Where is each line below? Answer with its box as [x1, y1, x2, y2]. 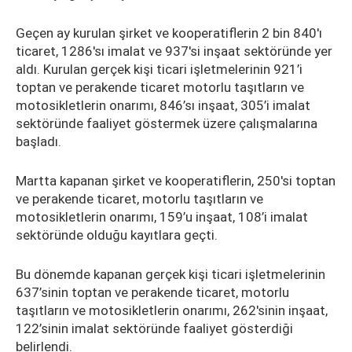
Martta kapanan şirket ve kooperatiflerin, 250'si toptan [16, 173, 335, 189]
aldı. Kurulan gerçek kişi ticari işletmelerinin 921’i [16, 61, 302, 77]
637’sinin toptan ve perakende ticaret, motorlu [16, 284, 289, 300]
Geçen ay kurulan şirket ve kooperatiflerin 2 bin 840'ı [16, 25, 322, 41]
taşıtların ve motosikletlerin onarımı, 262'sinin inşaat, [16, 302, 328, 318]
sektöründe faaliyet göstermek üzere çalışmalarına [16, 115, 317, 131]
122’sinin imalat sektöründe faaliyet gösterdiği [16, 321, 293, 336]
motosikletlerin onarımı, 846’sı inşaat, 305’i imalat [16, 97, 310, 113]
